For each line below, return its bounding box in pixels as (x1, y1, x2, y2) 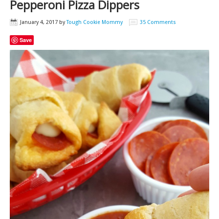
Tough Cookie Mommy (66, 19, 123, 25)
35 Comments (140, 19, 176, 25)
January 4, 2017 (20, 19, 58, 25)
